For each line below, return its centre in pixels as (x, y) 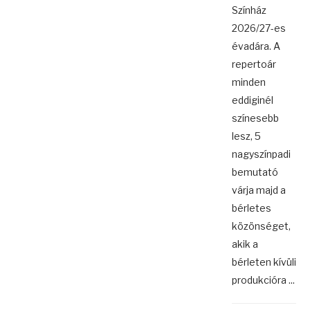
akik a (245, 244)
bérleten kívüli (264, 262)
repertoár (254, 64)
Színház (249, 10)
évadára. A (256, 46)
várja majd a (259, 190)
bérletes (252, 208)
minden (249, 82)
